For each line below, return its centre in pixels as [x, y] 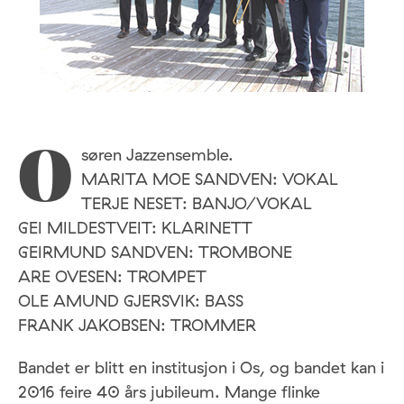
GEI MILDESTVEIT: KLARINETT [135, 228]
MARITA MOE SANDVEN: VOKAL [210, 179]
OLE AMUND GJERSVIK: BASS [131, 301]
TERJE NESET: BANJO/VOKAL [197, 203]
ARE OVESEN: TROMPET [112, 276]
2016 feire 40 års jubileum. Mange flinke [169, 392]
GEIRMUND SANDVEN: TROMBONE [155, 252]
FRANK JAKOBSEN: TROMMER [137, 325]
